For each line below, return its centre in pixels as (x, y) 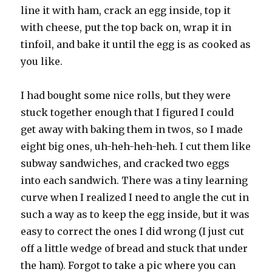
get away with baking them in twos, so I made (132, 130)
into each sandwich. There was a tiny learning (134, 181)
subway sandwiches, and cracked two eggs (125, 164)
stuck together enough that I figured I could (127, 113)
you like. (42, 62)
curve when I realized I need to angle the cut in (135, 198)
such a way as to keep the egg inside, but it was (135, 215)
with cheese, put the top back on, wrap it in (126, 28)
